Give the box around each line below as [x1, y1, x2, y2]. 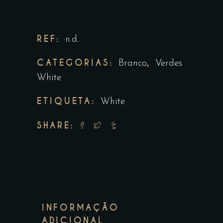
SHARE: [37, 119, 74, 131]
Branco [118, 59, 147, 68]
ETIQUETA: [37, 96, 101, 107]
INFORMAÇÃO [42, 202, 119, 213]
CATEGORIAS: [37, 57, 118, 68]
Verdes [155, 59, 182, 68]
